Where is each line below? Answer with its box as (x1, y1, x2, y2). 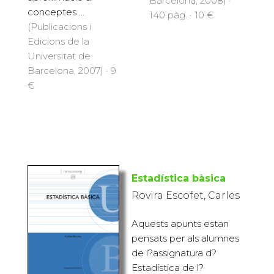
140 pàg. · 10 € (149, 9, 214, 21)
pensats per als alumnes (131, 232, 239, 244)
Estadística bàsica (131, 172, 226, 184)
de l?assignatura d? (131, 246, 217, 259)
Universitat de (28, 50, 91, 62)
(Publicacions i (28, 20, 91, 32)
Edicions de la (28, 35, 89, 47)
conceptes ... (28, 6, 84, 18)
